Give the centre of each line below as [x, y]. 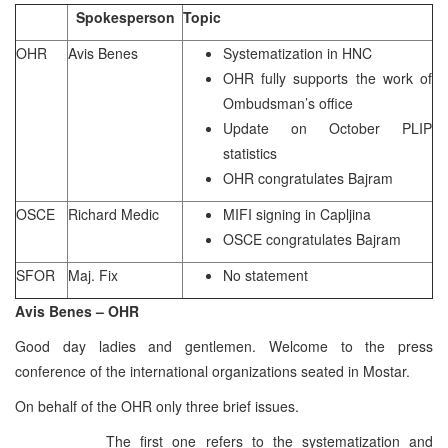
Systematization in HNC [297, 52]
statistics [250, 152]
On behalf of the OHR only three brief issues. [159, 405]
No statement [265, 274]
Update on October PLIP [327, 127]
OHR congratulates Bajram [308, 177]
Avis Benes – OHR [77, 310]
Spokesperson [125, 16]
